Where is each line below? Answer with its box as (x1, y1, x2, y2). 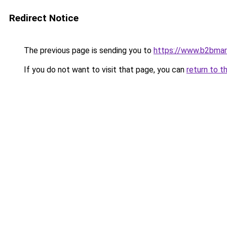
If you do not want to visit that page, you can (22, 65, 186, 74)
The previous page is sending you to (22, 46, 154, 55)
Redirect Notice (9, 12, 79, 24)
